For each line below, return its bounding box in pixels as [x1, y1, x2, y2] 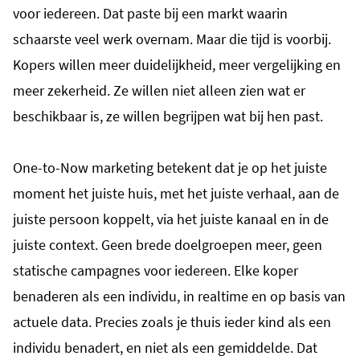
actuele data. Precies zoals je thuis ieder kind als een [13, 312, 331, 331]
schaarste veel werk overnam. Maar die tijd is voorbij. [13, 29, 331, 48]
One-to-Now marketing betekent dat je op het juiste [13, 157, 327, 177]
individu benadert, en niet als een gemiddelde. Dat [13, 337, 317, 357]
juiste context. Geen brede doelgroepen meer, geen [13, 235, 322, 254]
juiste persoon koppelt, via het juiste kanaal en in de [13, 209, 329, 228]
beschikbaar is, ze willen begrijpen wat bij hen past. [13, 106, 323, 125]
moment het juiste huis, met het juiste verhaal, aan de [13, 183, 339, 202]
